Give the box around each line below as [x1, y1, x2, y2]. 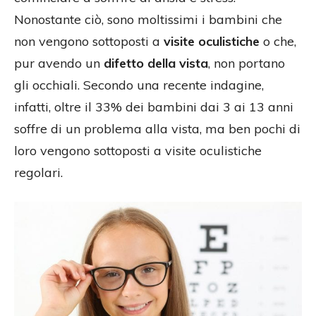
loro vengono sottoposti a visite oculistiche [14, 142, 262, 159]
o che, [260, 33, 296, 50]
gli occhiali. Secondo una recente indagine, [14, 77, 264, 94]
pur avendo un [14, 55, 100, 72]
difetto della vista [100, 55, 208, 72]
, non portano [208, 55, 285, 72]
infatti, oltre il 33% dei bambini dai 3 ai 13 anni [14, 99, 293, 116]
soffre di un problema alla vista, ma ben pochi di [14, 121, 300, 138]
